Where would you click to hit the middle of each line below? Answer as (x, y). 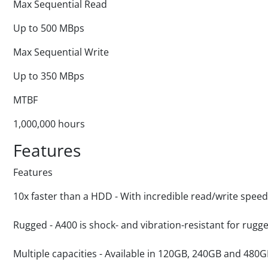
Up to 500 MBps (49, 28)
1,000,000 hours (49, 124)
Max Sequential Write (61, 52)
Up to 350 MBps (49, 76)
